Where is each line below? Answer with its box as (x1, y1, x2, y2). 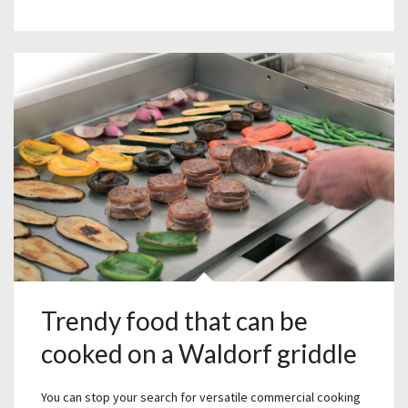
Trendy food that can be (41, 305, 308, 337)
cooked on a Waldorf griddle (41, 338, 357, 370)
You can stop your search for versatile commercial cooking (41, 389, 361, 406)
